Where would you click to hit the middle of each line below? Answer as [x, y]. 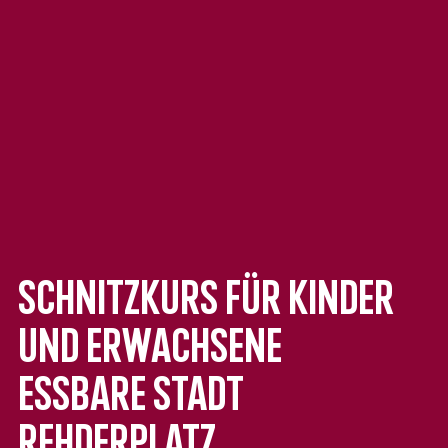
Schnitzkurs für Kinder [206, 302]
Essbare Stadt [131, 398]
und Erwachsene [150, 350]
